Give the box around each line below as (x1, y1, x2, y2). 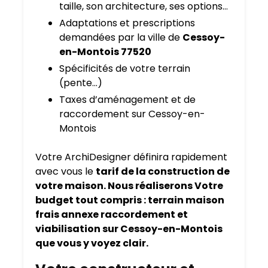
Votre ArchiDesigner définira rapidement (35, 150, 227, 165)
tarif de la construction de (96, 165, 230, 179)
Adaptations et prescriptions (59, 16, 195, 31)
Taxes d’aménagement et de (59, 93, 196, 107)
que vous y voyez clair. (35, 236, 148, 251)
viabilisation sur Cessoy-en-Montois (35, 222, 223, 236)
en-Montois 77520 (59, 45, 151, 59)
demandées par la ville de (59, 31, 182, 45)
